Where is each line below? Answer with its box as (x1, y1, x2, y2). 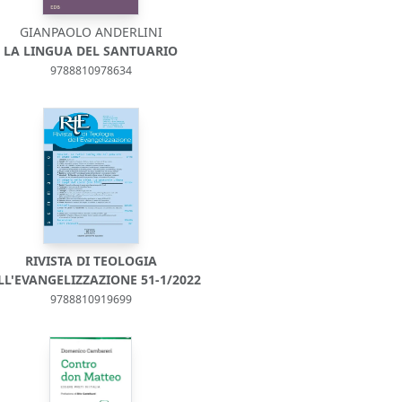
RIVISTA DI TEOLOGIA (24, 252, 157, 269)
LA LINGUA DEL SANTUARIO (4, 42, 179, 59)
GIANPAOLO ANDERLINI (19, 23, 162, 40)
